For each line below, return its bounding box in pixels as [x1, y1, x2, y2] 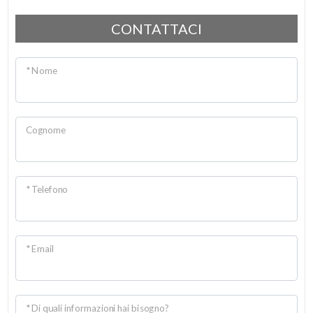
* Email [25, 242, 54, 254]
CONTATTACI [111, 20, 202, 37]
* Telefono [25, 183, 68, 195]
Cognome [25, 124, 66, 136]
